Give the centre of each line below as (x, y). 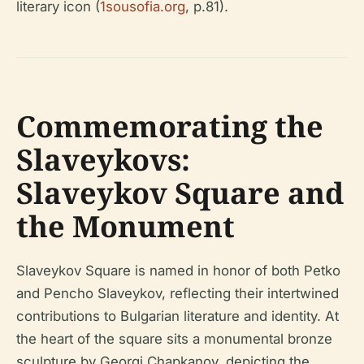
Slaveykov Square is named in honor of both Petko (178, 271)
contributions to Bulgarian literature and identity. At (178, 316)
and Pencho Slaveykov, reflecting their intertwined (178, 293)
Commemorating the (170, 126)
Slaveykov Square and (180, 193)
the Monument (126, 226)
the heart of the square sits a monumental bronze (174, 339)
